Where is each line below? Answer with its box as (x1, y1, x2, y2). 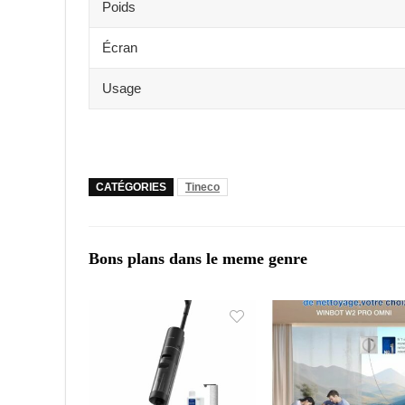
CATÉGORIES (96, 180, 166, 193)
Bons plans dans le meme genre (89, 249, 307, 268)
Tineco (185, 180, 220, 193)
